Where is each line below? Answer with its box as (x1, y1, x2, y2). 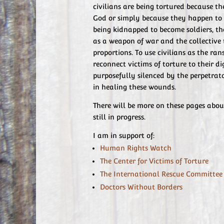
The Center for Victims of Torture (100, 157, 208, 165)
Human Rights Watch (100, 144, 171, 152)
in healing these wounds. (93, 83, 176, 91)
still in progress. (93, 113, 145, 121)
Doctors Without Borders (100, 183, 182, 191)
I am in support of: (93, 131, 154, 139)
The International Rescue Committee (100, 170, 222, 178)
